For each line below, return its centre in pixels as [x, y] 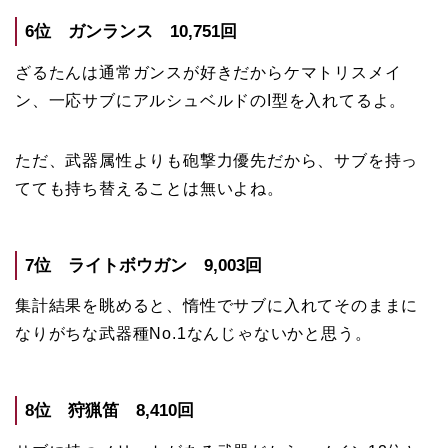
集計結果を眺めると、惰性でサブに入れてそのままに [217, 306]
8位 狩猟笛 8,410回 [109, 411]
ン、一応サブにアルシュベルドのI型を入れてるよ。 [211, 100]
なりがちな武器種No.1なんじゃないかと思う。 [193, 334]
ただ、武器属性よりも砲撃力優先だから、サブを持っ [217, 160]
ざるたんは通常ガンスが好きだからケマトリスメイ [208, 72]
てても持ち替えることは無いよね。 [149, 188]
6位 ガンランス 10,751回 [131, 31]
